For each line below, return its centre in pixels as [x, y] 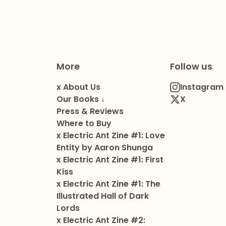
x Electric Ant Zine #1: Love [110, 136]
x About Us [78, 87]
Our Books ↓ [80, 99]
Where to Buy [84, 124]
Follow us [191, 67]
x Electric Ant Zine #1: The [108, 184]
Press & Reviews [90, 111]
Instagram [202, 87]
